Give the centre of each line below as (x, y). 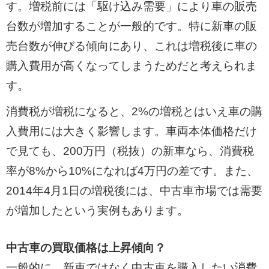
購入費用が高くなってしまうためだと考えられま (131, 66)
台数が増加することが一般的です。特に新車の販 (131, 26)
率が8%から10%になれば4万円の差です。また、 (132, 171)
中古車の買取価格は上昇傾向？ (86, 247)
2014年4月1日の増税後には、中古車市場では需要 (134, 190)
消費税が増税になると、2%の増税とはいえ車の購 (134, 111)
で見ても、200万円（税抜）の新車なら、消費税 (130, 151)
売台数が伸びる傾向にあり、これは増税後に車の (131, 46)
